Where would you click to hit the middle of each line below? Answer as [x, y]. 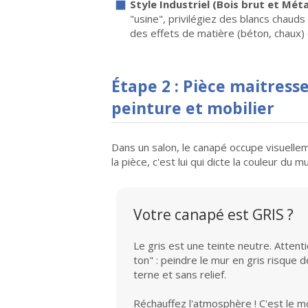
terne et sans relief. [180, 275]
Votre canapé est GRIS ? [213, 215]
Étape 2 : [147, 86]
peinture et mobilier [193, 108]
